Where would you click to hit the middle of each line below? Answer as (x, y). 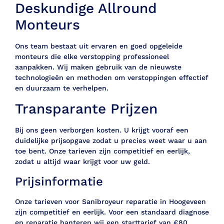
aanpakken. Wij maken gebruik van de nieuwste (98, 67)
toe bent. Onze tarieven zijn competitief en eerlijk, (102, 151)
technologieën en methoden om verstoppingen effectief (112, 78)
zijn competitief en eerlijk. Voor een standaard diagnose (112, 212)
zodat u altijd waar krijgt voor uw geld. (82, 162)
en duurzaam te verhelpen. (62, 88)
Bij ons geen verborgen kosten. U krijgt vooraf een (102, 130)
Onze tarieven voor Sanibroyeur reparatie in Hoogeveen (110, 201)
